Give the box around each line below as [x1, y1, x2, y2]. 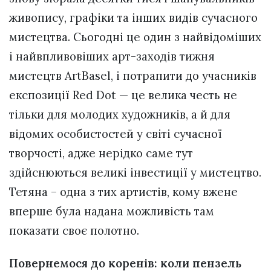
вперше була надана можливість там [9, 204, 214, 219]
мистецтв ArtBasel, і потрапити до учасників [9, 68, 256, 83]
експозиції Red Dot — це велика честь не [9, 88, 237, 103]
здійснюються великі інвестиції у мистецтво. [9, 165, 261, 180]
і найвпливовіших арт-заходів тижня [9, 49, 215, 64]
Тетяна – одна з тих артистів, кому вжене [9, 184, 238, 200]
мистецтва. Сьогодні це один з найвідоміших [9, 30, 261, 45]
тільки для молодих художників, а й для [9, 107, 230, 122]
